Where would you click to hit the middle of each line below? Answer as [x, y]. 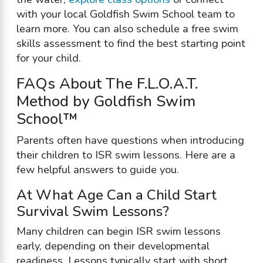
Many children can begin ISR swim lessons [118, 232]
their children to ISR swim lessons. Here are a [126, 155]
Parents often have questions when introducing [130, 140]
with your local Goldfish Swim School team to [125, 14]
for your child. [48, 58]
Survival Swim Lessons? [92, 212]
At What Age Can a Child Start [116, 195]
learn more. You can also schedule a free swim [127, 29]
